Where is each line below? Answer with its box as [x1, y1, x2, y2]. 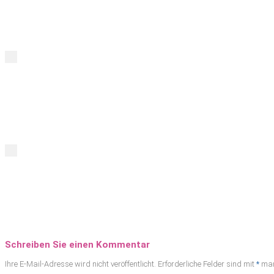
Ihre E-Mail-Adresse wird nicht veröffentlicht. [5, 259, 156, 268]
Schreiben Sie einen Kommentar [5, 239, 150, 250]
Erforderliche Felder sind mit [158, 259, 256, 268]
